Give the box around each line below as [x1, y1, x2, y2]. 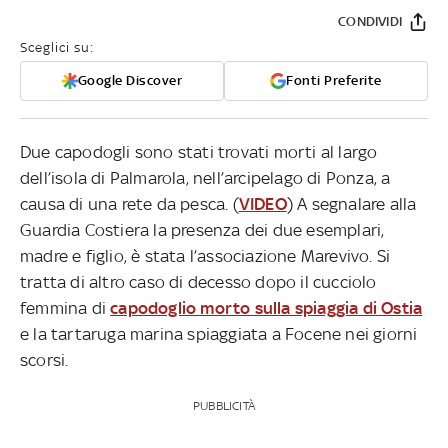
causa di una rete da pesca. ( [20, 193, 239, 214]
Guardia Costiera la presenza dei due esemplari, [20, 219, 385, 240]
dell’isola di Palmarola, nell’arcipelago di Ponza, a [20, 167, 391, 188]
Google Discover [77, 72, 183, 88]
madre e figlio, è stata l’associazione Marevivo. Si [20, 245, 391, 266]
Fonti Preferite [286, 72, 382, 88]
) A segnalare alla [286, 193, 417, 214]
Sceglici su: [20, 39, 94, 55]
